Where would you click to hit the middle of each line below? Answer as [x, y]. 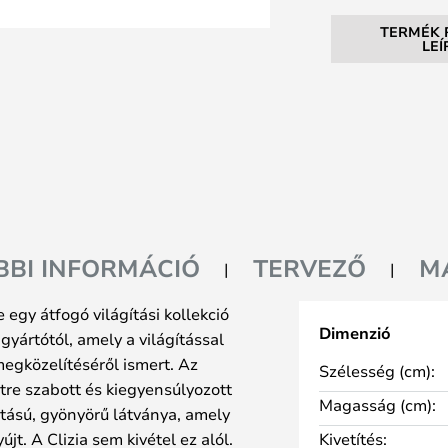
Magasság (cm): [377, 404]
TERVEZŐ [309, 268]
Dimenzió [354, 333]
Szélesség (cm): [376, 370]
